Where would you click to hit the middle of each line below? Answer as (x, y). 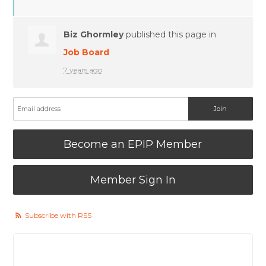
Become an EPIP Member (133, 144)
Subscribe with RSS (58, 215)
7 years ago (83, 69)
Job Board (87, 52)
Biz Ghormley (94, 34)
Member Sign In (133, 180)
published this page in (170, 34)
